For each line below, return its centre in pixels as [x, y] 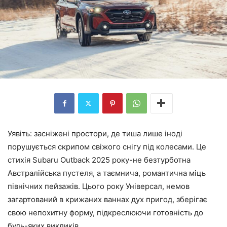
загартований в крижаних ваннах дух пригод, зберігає [107, 199]
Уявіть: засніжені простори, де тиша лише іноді [95, 133]
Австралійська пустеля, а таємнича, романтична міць [107, 173]
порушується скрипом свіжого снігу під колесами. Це [107, 146]
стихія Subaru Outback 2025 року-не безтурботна [99, 160]
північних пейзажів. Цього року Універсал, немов [99, 186]
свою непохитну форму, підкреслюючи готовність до [105, 212]
